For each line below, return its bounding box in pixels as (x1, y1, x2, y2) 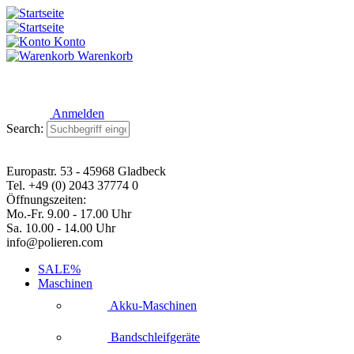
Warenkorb (77, 49, 133, 62)
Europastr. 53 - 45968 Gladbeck (6, 164, 166, 178)
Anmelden (52, 107, 104, 120)
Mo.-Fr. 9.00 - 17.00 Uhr (6, 207, 131, 220)
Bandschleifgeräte (107, 330, 200, 344)
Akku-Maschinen (107, 298, 197, 312)
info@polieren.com (6, 235, 103, 249)
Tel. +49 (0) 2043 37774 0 (6, 179, 138, 192)
